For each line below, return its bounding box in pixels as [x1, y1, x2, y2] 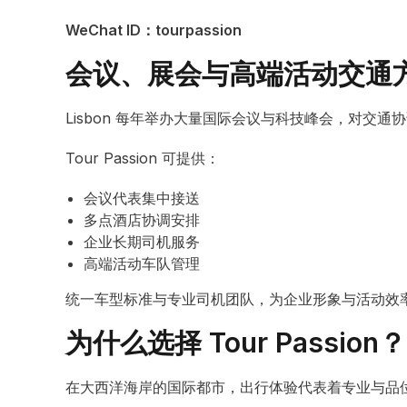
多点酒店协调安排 [84, 211, 200, 229]
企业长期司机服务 [84, 233, 200, 251]
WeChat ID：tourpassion [65, 21, 242, 39]
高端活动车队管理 [84, 254, 200, 273]
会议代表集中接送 [84, 189, 200, 207]
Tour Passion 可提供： [65, 149, 220, 167]
